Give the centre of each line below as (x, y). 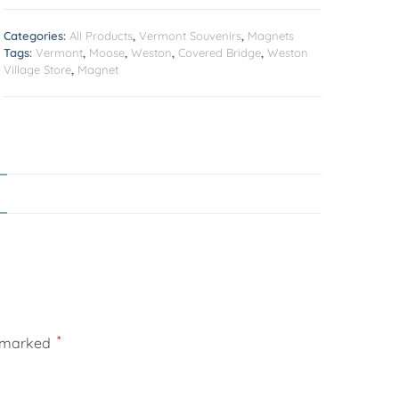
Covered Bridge (220, 52)
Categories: (37, 35)
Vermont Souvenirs (190, 35)
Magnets (271, 35)
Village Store (37, 69)
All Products (101, 35)
